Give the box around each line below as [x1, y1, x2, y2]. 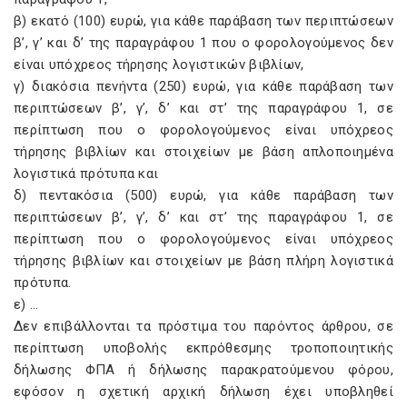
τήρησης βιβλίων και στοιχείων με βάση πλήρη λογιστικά [14, 253, 393, 269]
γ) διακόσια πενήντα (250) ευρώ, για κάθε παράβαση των [14, 78, 393, 94]
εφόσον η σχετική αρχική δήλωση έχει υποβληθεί [14, 383, 393, 400]
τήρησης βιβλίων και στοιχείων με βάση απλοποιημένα [14, 144, 393, 160]
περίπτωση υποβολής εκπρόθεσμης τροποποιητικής [14, 340, 393, 356]
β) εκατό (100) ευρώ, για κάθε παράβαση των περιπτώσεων [14, 13, 393, 29]
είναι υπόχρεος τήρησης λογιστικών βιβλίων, [14, 56, 304, 73]
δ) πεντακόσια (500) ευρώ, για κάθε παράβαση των [14, 187, 393, 203]
